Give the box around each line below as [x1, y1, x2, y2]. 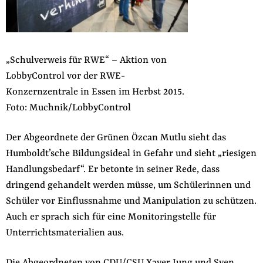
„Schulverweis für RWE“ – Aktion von [5, 55, 167, 66]
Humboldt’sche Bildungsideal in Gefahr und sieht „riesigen [5, 148, 257, 159]
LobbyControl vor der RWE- [5, 70, 125, 82]
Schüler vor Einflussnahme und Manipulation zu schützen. [5, 195, 257, 207]
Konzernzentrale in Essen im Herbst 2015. [5, 86, 184, 97]
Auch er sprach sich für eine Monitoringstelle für [5, 211, 216, 222]
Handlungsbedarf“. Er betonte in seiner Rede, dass [5, 164, 220, 175]
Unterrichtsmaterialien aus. [5, 227, 124, 238]
